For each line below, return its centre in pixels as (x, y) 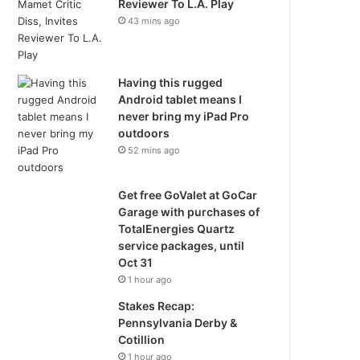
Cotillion (142, 340)
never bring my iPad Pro (184, 116)
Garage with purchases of (189, 212)
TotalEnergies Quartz (177, 229)
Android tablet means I (180, 99)
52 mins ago (154, 150)
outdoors (144, 133)
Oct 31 (136, 262)
